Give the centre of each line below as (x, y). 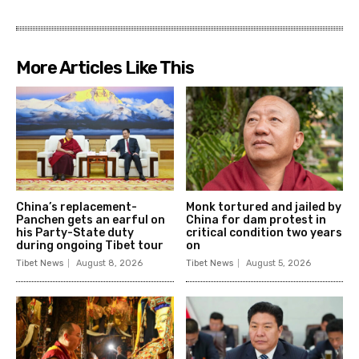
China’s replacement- (77, 207)
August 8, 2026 (109, 263)
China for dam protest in (256, 220)
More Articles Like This (105, 67)
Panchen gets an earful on (91, 220)
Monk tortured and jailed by (263, 207)
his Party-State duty (75, 232)
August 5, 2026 (278, 263)
